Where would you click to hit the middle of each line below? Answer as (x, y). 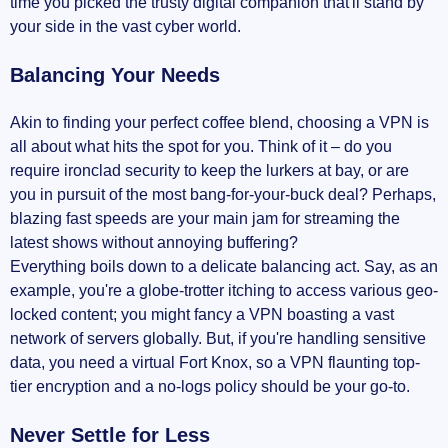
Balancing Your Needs (115, 74)
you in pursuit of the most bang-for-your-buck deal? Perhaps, (223, 194)
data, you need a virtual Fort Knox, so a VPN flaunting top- (215, 362)
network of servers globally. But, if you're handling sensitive (218, 338)
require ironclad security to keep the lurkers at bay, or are (209, 170)
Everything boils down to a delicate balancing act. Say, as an (224, 266)
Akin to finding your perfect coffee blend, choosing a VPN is (219, 122)
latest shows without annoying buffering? (154, 242)
